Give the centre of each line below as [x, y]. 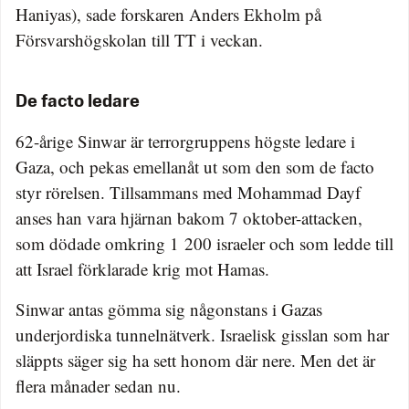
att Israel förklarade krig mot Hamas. [142, 269]
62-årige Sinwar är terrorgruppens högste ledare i [185, 142]
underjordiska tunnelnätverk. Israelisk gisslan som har [202, 335]
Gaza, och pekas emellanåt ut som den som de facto [195, 167]
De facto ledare [78, 103]
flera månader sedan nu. [98, 386]
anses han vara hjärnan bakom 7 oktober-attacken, [189, 218]
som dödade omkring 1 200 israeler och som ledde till [204, 244]
